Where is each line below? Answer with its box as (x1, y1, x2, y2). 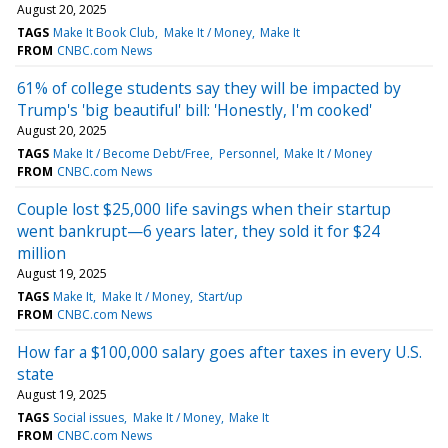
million (17, 241, 66, 264)
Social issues (53, 408, 125, 426)
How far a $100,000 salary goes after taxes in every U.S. (17, 340, 422, 363)
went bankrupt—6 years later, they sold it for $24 (17, 219, 380, 242)
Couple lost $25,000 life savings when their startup (17, 197, 391, 220)
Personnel (218, 144, 276, 162)
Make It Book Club (53, 23, 156, 41)
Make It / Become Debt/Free (53, 144, 211, 162)
